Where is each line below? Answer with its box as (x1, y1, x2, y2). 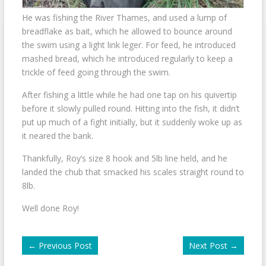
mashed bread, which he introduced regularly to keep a (21, 52, 233, 64)
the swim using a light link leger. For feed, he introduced (21, 39, 236, 50)
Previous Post (38, 239, 92, 251)
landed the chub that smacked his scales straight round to (21, 166, 244, 178)
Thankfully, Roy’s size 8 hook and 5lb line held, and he (21, 152, 227, 164)
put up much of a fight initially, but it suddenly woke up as (21, 116, 242, 128)
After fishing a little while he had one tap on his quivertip (21, 88, 237, 100)
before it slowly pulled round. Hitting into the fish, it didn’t (21, 102, 240, 114)
